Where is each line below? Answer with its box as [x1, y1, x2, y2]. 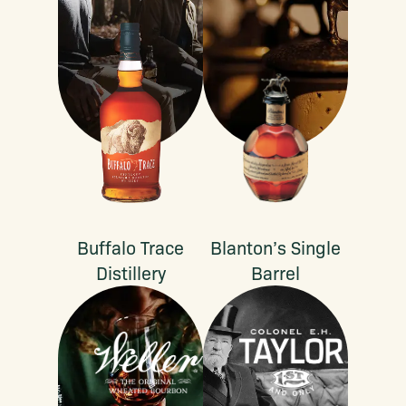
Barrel [251, 260, 300, 285]
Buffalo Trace [77, 235, 184, 259]
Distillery [95, 260, 166, 285]
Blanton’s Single [210, 235, 341, 259]
